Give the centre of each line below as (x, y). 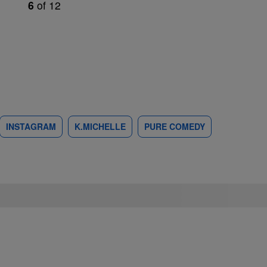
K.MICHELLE (100, 126)
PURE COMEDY (175, 126)
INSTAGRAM (31, 126)
